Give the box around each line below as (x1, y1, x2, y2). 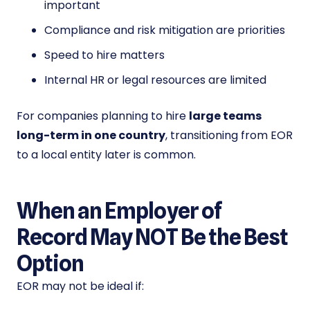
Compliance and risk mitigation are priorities (44, 22, 285, 39)
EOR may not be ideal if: (17, 278, 144, 295)
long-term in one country (17, 127, 165, 144)
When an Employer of (17, 197, 222, 225)
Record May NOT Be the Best (17, 224, 289, 251)
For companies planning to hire (17, 108, 189, 125)
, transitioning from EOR (165, 127, 293, 144)
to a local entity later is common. (17, 147, 196, 163)
